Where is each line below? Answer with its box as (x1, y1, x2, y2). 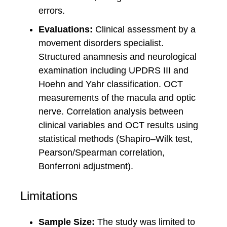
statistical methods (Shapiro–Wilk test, (39, 134, 193, 144)
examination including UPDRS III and (39, 65, 188, 75)
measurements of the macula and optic (39, 93, 196, 103)
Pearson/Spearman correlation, (39, 147, 165, 158)
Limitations (20, 189, 78, 203)
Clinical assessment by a (95, 24, 196, 34)
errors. (39, 6, 65, 16)
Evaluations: (39, 24, 95, 34)
